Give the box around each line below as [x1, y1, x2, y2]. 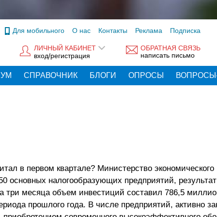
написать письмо [140, 51, 195, 60]
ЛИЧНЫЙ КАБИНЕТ [34, 44, 96, 52]
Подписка [170, 27, 201, 34]
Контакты [98, 27, 127, 34]
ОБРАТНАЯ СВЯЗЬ [140, 44, 201, 52]
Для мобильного [13, 27, 64, 34]
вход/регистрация [34, 51, 90, 60]
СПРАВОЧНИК [24, 71, 77, 79]
